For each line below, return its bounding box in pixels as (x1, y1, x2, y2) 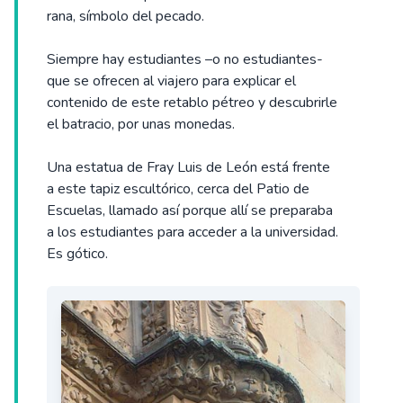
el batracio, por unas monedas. (47, 114, 235, 135)
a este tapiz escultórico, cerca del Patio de (47, 179, 309, 200)
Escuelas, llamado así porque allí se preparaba (47, 201, 333, 221)
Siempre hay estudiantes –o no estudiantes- (47, 49, 323, 70)
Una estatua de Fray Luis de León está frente (47, 157, 330, 178)
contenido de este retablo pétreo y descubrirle (47, 93, 337, 113)
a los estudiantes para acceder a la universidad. (47, 222, 338, 243)
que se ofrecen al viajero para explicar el (47, 71, 296, 92)
